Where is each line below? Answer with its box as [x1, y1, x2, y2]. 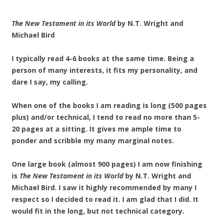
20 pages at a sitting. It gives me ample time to [12, 124, 181, 133]
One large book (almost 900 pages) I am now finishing [12, 159, 202, 169]
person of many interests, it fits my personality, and [12, 66, 197, 75]
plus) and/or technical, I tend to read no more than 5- [12, 112, 200, 122]
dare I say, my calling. [12, 77, 88, 87]
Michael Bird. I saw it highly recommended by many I [12, 183, 197, 192]
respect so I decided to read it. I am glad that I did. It [12, 195, 198, 204]
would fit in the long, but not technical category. [12, 206, 184, 216]
